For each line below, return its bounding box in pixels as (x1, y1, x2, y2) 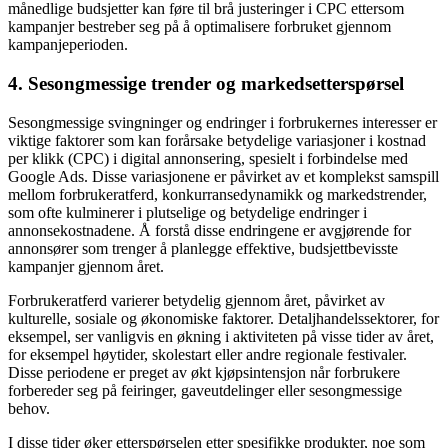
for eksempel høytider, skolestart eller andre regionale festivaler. (8, 345, 407, 363)
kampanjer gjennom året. (8, 257, 164, 275)
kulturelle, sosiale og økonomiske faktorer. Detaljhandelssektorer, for (8, 309, 439, 327)
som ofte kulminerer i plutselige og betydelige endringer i (8, 203, 367, 221)
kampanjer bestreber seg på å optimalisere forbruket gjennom (8, 18, 391, 36)
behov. (8, 399, 50, 417)
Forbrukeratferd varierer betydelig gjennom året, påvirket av (8, 291, 385, 309)
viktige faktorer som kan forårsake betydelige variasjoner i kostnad (8, 131, 426, 149)
